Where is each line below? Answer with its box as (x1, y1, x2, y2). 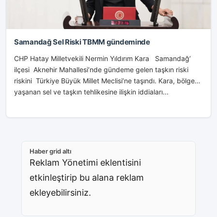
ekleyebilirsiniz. (30, 187, 91, 198)
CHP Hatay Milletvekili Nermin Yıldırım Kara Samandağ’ (14, 54, 191, 62)
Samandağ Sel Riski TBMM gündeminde (106, 37, 150, 46)
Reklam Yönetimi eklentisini (30, 157, 141, 168)
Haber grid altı (30, 147, 71, 155)
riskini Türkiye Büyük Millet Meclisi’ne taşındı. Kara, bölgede (14, 77, 203, 85)
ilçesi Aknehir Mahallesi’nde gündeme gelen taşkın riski (14, 65, 188, 74)
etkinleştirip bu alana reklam (30, 172, 144, 183)
